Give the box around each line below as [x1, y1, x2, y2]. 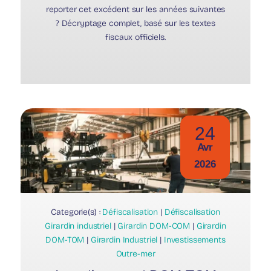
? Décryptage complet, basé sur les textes [55, 18, 216, 28]
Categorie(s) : [51, 206, 103, 217]
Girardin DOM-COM [117, 220, 191, 231]
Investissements [163, 234, 226, 245]
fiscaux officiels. [105, 31, 166, 42]
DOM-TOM [45, 234, 85, 245]
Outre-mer [116, 248, 155, 259]
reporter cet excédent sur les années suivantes [45, 4, 226, 15]
